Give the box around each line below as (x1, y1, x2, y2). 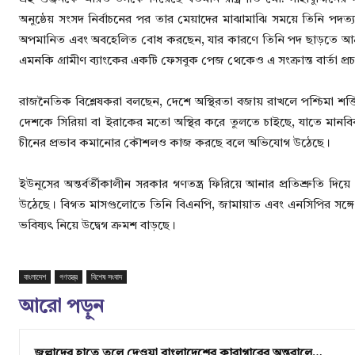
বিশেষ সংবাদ (91, 271, 122, 283)
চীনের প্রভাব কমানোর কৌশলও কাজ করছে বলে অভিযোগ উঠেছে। (19, 138, 330, 151)
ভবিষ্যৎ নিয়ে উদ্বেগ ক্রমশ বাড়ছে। (19, 220, 176, 233)
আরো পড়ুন (19, 298, 104, 318)
